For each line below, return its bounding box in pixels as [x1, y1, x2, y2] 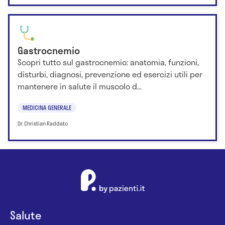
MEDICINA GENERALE [23, 102, 71, 112]
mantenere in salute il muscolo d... [18, 79, 142, 92]
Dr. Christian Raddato [18, 119, 68, 128]
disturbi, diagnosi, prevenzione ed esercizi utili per [18, 67, 202, 80]
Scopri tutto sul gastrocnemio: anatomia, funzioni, [18, 55, 199, 68]
